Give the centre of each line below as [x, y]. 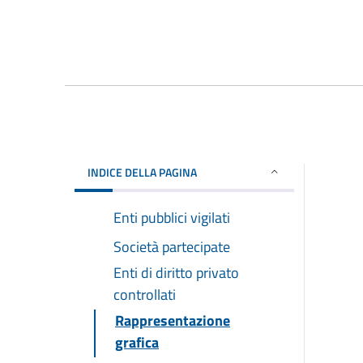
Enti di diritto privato [176, 272]
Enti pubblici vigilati [172, 217]
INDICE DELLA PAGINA [142, 172]
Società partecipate [172, 246]
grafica [137, 342]
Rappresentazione [173, 320]
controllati [145, 294]
